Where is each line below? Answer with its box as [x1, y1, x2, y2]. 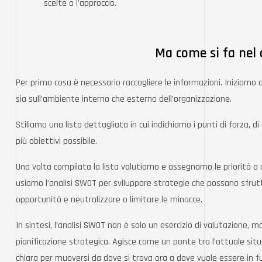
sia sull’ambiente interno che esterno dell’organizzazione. [16, 93, 232, 106]
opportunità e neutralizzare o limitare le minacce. [16, 194, 202, 206]
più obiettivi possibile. [16, 135, 99, 148]
